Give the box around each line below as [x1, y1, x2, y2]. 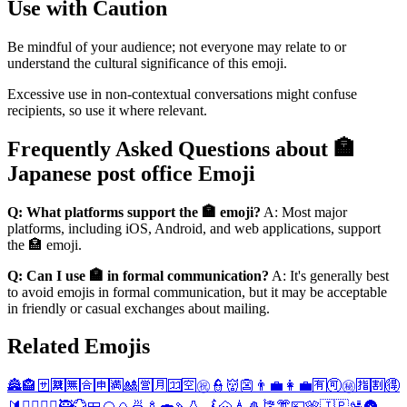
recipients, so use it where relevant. [7, 102, 207, 118]
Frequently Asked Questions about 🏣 [7, 136, 355, 161]
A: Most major [261, 203, 347, 220]
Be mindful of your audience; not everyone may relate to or [7, 38, 346, 55]
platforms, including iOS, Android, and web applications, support [7, 220, 381, 236]
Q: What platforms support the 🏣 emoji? [7, 203, 261, 220]
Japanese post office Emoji [7, 161, 255, 185]
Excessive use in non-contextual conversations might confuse [7, 85, 357, 102]
